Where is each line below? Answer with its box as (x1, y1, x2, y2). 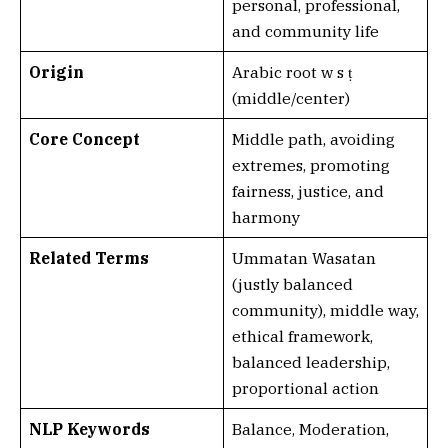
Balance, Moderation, (231, 419, 389, 439)
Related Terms (28, 248, 149, 268)
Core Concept (28, 129, 140, 149)
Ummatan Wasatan (231, 248, 376, 268)
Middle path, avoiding (231, 129, 395, 149)
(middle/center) (231, 88, 350, 108)
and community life (231, 21, 379, 41)
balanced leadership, (231, 352, 390, 372)
